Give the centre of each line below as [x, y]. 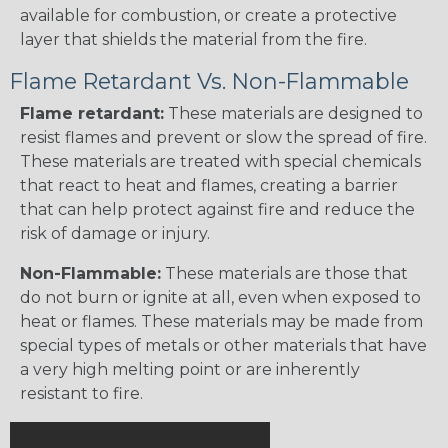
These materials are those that [284, 274]
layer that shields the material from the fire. [193, 40]
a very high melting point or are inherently [190, 370]
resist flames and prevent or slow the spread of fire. [223, 138]
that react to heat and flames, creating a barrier [209, 186]
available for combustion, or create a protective [208, 16]
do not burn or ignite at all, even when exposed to [220, 298]
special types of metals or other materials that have [223, 346]
